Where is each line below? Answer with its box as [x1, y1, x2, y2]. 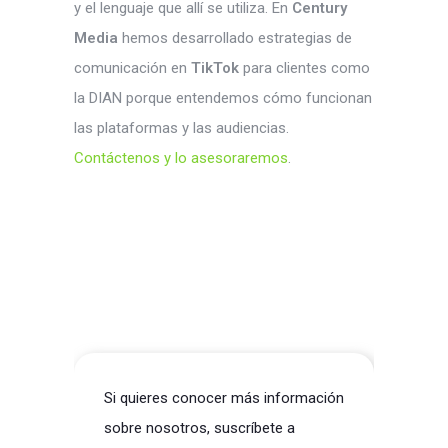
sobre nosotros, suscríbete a [104, 419, 295, 438]
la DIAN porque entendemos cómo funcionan [74, 89, 372, 108]
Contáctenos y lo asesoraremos [74, 149, 288, 168]
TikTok [191, 59, 239, 78]
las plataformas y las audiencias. [74, 119, 289, 138]
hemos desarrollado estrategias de [118, 29, 352, 48]
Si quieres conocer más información [104, 389, 344, 408]
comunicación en [74, 59, 191, 78]
